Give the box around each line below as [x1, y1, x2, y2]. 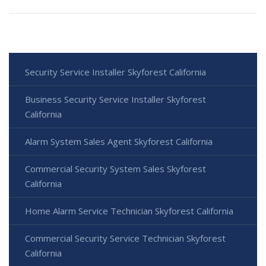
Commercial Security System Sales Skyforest [25, 162, 206, 175]
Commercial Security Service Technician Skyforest [25, 232, 226, 244]
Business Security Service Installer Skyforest [25, 93, 206, 105]
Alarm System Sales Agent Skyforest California [25, 135, 213, 147]
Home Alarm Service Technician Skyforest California [25, 204, 233, 217]
